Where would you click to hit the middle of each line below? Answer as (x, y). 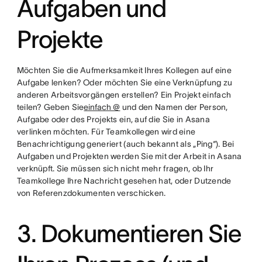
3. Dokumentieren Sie (129, 233)
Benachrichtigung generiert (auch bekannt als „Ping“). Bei (125, 144)
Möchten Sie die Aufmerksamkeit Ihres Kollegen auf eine (124, 70)
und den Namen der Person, (174, 107)
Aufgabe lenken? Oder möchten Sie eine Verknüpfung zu (125, 82)
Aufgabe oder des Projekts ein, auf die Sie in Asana (113, 119)
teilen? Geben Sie (50, 107)
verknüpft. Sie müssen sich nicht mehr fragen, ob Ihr (115, 168)
